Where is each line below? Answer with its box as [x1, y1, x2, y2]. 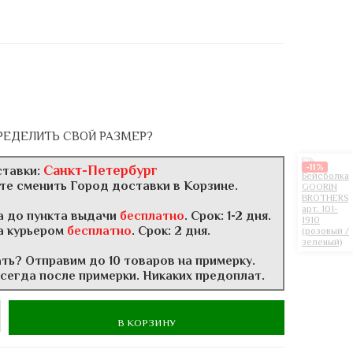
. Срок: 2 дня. [132, 224, 210, 239]
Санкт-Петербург [43, 162, 158, 179]
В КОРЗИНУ [117, 317, 176, 329]
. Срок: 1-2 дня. [184, 209, 271, 224]
